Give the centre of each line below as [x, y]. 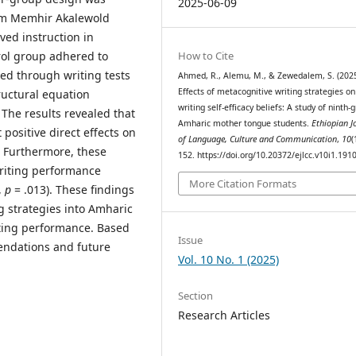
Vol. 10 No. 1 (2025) [229, 259]
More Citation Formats [243, 183]
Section [196, 295]
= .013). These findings [73, 190]
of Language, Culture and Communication [258, 139]
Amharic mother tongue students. [245, 124]
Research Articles [224, 315]
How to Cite [206, 56]
